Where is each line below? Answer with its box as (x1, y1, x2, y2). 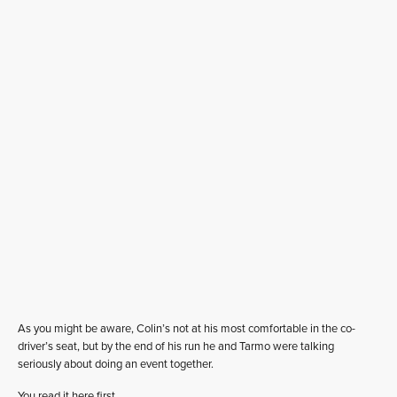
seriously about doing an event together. (18, 356, 214, 371)
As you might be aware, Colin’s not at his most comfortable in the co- (18, 321, 355, 336)
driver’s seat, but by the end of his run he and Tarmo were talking (18, 339, 334, 354)
